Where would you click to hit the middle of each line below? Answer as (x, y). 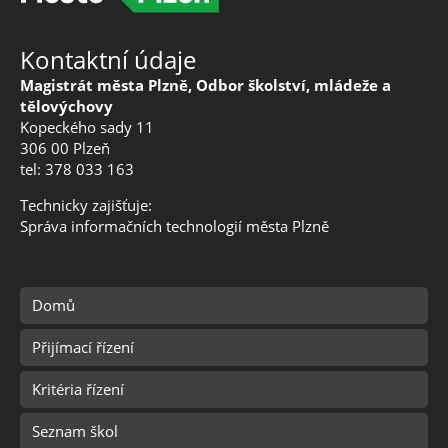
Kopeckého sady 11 (87, 127)
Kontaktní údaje (108, 60)
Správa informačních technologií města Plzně (174, 226)
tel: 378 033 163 (77, 169)
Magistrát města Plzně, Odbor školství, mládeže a (205, 85)
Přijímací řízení (83, 347)
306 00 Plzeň (65, 148)
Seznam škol (75, 431)
